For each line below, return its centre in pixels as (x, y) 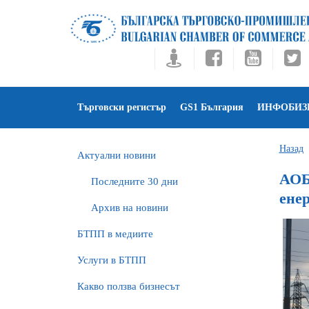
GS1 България (212, 107)
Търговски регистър (122, 107)
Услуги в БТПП (112, 260)
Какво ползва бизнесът (129, 286)
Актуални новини (117, 155)
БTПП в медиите (115, 234)
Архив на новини (130, 208)
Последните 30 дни (134, 181)
